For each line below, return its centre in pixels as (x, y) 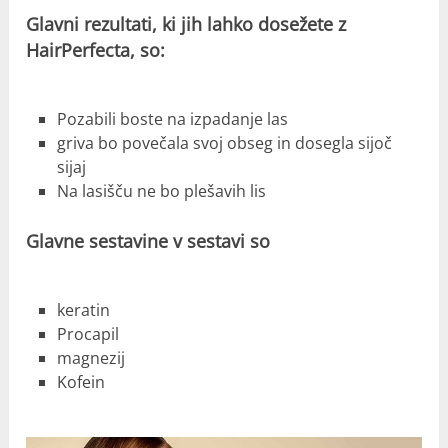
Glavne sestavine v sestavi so (148, 241)
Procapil (87, 334)
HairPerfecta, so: (96, 50)
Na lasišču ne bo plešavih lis (161, 191)
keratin (83, 310)
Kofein (80, 382)
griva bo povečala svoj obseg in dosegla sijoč (224, 143)
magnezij (90, 358)
